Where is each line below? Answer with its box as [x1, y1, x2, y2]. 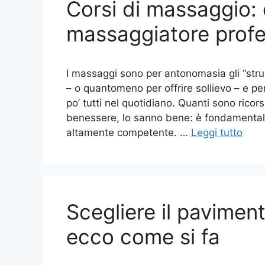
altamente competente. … [66, 127, 191, 138]
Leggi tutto [191, 127, 243, 138]
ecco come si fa [66, 224, 220, 249]
